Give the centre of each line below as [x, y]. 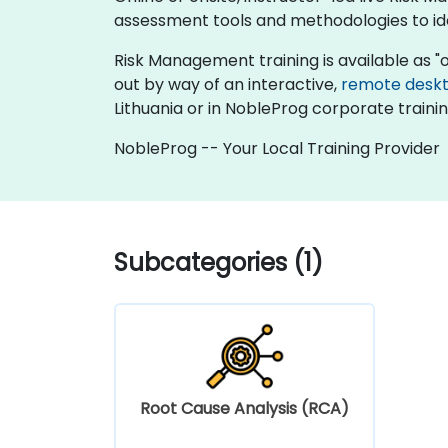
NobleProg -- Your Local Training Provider [277, 148]
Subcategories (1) [218, 262]
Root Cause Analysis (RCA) [244, 408]
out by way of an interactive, [227, 84]
